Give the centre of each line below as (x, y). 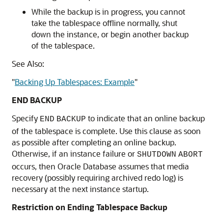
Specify (26, 118)
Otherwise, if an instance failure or (74, 154)
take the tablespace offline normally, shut (104, 23)
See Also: (28, 64)
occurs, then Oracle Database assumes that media (100, 166)
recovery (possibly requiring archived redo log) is (97, 178)
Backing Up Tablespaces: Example (75, 82)
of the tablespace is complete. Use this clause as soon (106, 131)
